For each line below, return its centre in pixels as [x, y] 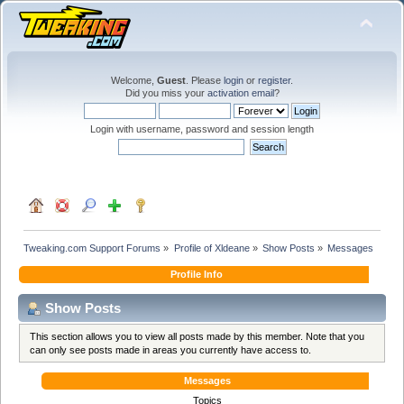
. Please [205, 80]
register [274, 80]
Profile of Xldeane [211, 248]
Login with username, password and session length [202, 129]
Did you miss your [166, 93]
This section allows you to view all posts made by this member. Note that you [197, 336]
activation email [240, 93]
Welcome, [134, 80]
